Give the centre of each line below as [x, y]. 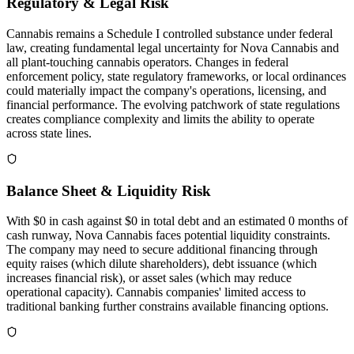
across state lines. [49, 133]
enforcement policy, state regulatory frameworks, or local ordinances [176, 76]
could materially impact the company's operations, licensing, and [166, 90]
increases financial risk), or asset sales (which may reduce [149, 278]
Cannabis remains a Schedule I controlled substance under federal [169, 33]
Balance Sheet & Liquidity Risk [109, 190]
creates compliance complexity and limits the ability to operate [160, 119]
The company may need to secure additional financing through [162, 250]
